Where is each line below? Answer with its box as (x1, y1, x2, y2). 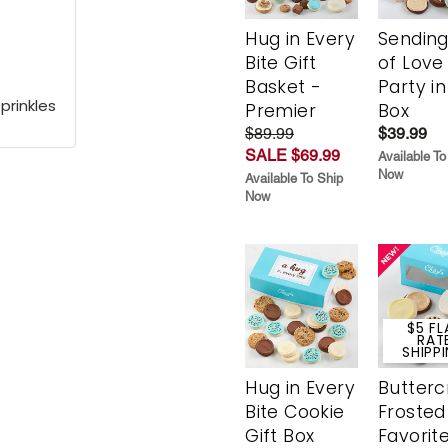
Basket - (245, 75, 322, 100)
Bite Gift (245, 51, 317, 76)
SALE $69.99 (245, 146, 341, 166)
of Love (378, 51, 444, 76)
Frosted (378, 399, 446, 424)
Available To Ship (245, 171, 344, 187)
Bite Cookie (245, 399, 345, 424)
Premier (245, 99, 316, 124)
